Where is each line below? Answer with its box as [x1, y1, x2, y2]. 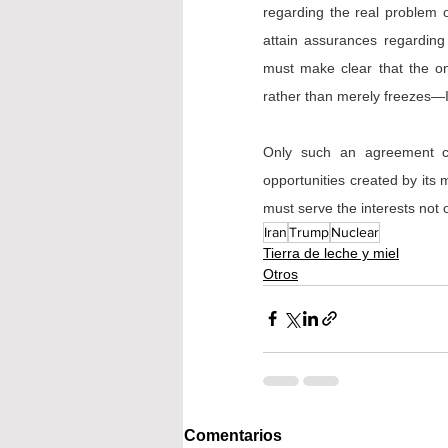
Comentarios [184, 426, 282, 444]
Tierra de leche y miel [263, 244, 399, 261]
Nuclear [331, 223, 379, 240]
